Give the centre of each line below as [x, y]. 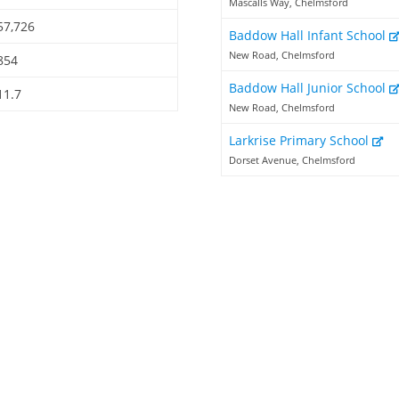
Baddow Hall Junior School [309, 88]
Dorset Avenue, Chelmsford [292, 160]
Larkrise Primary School [301, 141]
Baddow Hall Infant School [309, 36]
